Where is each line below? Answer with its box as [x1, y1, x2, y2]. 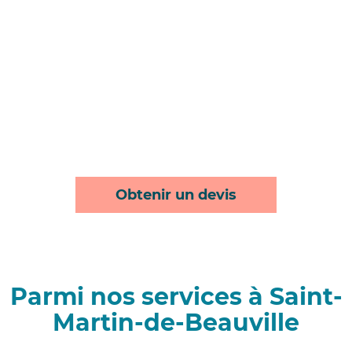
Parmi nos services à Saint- [9, 282, 343, 312]
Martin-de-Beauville [53, 308, 299, 338]
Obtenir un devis [115, 186, 236, 204]
